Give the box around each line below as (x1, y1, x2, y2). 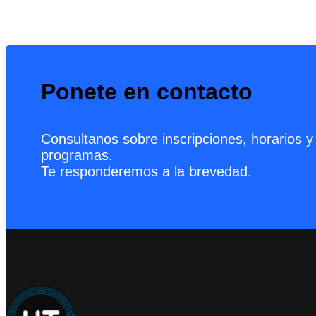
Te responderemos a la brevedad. (41, 164, 252, 180)
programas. (41, 147, 113, 164)
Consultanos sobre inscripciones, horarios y (41, 131, 313, 147)
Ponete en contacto (41, 79, 253, 105)
